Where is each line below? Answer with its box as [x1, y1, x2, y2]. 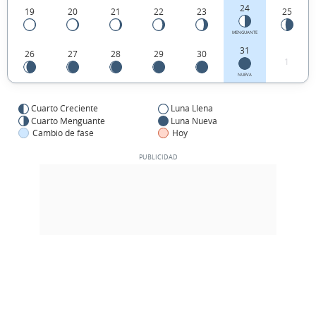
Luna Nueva [171, 114, 217, 126]
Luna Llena [171, 102, 213, 114]
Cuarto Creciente [31, 102, 98, 114]
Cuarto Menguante [31, 114, 105, 126]
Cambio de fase [32, 126, 94, 138]
